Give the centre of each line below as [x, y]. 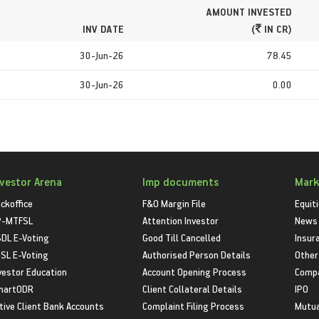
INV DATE [103, 28]
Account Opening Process [194, 272]
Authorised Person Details [196, 255]
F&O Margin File [174, 203]
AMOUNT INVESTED [249, 11]
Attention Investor [180, 220]
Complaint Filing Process [193, 306]
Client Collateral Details [192, 289]
